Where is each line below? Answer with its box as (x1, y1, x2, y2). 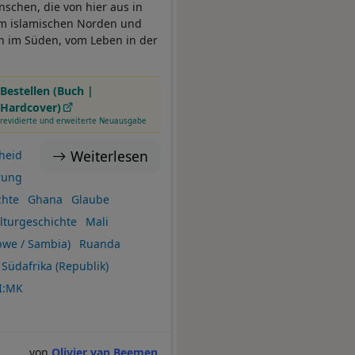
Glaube (71, 192, 109, 208)
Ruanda (78, 236, 120, 252)
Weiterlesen (71, 147, 148, 166)
